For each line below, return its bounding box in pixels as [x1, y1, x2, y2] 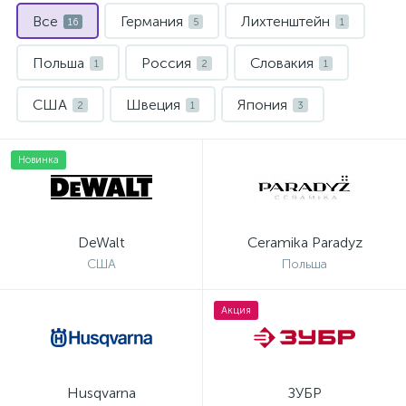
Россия [141, 54, 191, 72]
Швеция [126, 96, 180, 113]
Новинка [18, 154, 59, 166]
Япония [237, 96, 287, 113]
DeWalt [77, 234, 125, 251]
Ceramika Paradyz [246, 234, 362, 251]
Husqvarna [66, 384, 136, 401]
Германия [121, 13, 183, 30]
